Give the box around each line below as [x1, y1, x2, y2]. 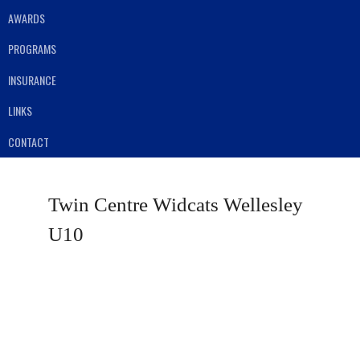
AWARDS [8, 9, 45, 27]
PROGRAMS [8, 40, 56, 58]
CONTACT [8, 133, 49, 150]
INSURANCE [8, 71, 56, 88]
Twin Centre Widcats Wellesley [48, 193, 303, 215]
